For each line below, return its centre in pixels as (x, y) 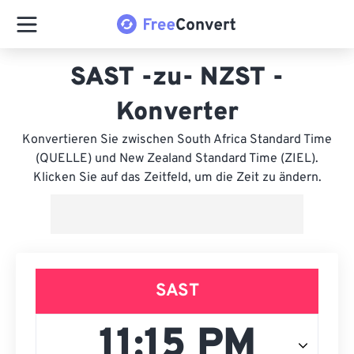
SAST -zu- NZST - (177, 78)
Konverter (177, 113)
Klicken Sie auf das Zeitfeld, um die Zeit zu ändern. (177, 178)
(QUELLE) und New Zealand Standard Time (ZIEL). (177, 159)
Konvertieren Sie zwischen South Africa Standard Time (177, 140)
